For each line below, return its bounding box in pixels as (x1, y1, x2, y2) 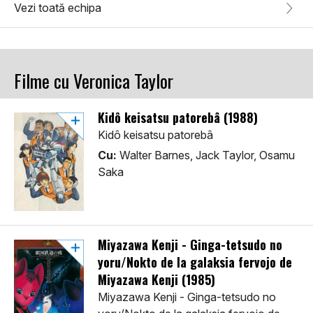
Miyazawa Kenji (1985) (98, 270, 215, 289)
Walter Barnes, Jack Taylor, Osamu (117, 148, 295, 163)
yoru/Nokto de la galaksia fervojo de (98, 253, 292, 272)
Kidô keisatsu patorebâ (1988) (98, 108, 258, 127)
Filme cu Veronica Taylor (14, 67, 173, 95)
